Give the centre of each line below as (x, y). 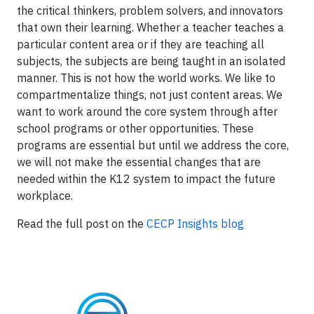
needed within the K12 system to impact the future (146, 179)
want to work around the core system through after (147, 111)
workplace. (46, 196)
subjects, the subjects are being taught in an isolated (151, 61)
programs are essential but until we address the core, (153, 145)
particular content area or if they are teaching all (141, 44)
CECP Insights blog (195, 224)
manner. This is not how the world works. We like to (146, 78)
